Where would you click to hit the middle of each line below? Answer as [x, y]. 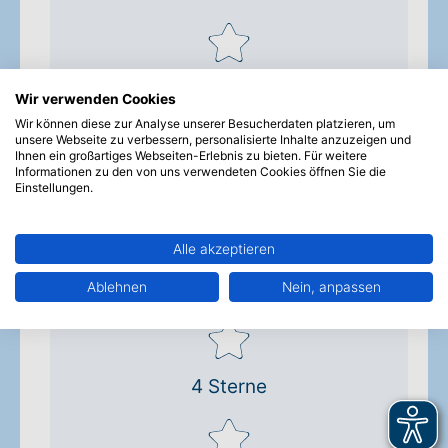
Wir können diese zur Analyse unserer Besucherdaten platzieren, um [205, 123]
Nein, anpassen [331, 287]
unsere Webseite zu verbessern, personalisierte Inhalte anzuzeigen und [213, 139]
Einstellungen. [54, 187]
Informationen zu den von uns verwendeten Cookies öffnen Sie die [200, 171]
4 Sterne [229, 386]
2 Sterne [229, 188]
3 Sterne [229, 287]
